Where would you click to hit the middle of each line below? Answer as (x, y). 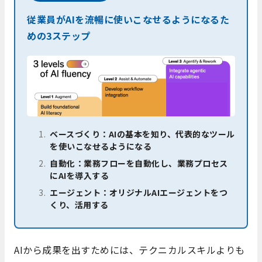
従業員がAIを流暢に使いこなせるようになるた (128, 19)
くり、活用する (79, 204)
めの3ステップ (59, 35)
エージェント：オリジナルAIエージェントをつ (139, 192)
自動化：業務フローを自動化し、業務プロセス (139, 163)
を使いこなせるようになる (101, 146)
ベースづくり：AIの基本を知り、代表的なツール (142, 134)
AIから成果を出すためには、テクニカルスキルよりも (130, 250)
